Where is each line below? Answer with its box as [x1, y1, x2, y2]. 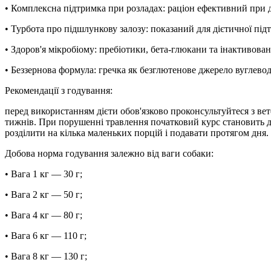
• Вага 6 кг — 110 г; [5, 230, 87, 241]
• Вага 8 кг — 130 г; [5, 250, 87, 261]
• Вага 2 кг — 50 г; [5, 189, 82, 200]
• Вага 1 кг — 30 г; [5, 168, 82, 179]
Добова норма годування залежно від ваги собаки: [5, 148, 214, 158]
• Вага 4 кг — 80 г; [5, 209, 82, 220]
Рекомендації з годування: [5, 85, 113, 96]
